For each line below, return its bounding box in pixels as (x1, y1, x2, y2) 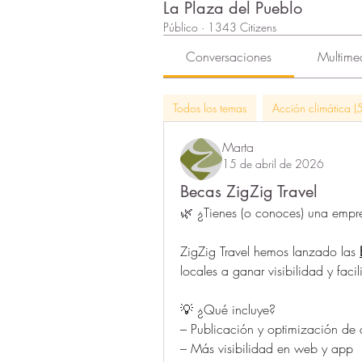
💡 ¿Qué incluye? (180, 300, 276, 318)
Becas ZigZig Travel (180, 180, 318, 202)
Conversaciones (186, 47, 272, 65)
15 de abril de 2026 (222, 155, 324, 171)
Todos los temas (173, 99, 246, 116)
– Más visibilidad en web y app (180, 339, 353, 357)
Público (163, 19, 198, 35)
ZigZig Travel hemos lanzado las (180, 242, 360, 260)
